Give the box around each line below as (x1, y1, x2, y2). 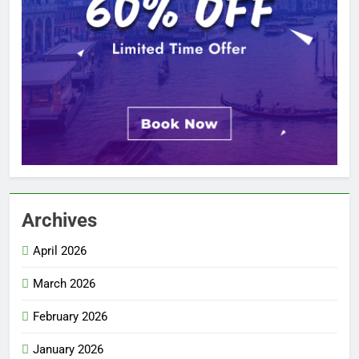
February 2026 (33, 309, 107, 325)
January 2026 (33, 342, 103, 357)
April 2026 (33, 244, 87, 259)
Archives (22, 209, 97, 232)
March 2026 (33, 276, 95, 292)
